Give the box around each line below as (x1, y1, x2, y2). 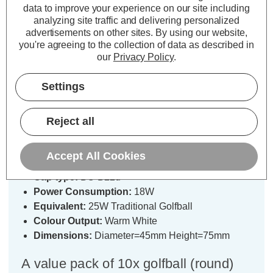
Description (103, 37, 170, 51)
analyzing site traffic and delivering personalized (33, 15, 240, 26)
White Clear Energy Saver (21, 136, 187, 152)
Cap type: (34, 171, 78, 182)
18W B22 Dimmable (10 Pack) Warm (21, 121, 252, 136)
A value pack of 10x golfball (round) (21, 255, 233, 271)
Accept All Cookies (46, 150, 146, 163)
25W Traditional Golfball (86, 200, 193, 211)
